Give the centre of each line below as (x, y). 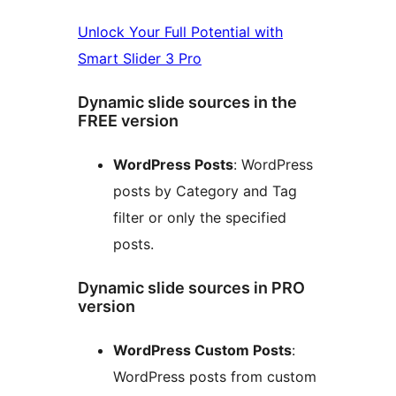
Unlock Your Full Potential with (180, 32)
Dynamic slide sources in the (187, 103)
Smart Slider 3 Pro (140, 59)
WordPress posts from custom (215, 377)
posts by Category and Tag (205, 191)
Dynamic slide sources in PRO (191, 288)
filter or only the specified (200, 218)
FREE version (128, 121)
